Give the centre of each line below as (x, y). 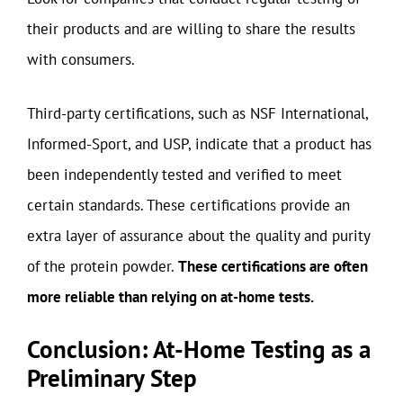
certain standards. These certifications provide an (188, 205)
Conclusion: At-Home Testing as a (199, 349)
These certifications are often (273, 266)
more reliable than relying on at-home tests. (170, 296)
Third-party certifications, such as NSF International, (197, 113)
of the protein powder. (103, 266)
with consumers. (81, 59)
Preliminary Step (112, 378)
